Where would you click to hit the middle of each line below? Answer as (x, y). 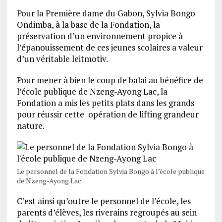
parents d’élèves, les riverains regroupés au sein (107, 212)
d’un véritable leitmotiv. (62, 59)
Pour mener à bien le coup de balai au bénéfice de (110, 80)
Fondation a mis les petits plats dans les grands (105, 103)
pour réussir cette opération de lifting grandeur (108, 114)
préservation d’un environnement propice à (100, 36)
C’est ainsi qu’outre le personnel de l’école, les (104, 201)
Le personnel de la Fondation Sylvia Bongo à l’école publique (111, 171)
